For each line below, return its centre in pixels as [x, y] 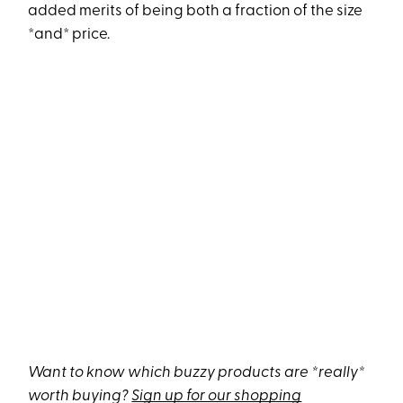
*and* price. [69, 35]
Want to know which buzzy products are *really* [197, 373]
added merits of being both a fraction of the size [196, 12]
